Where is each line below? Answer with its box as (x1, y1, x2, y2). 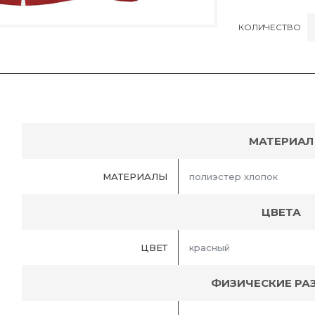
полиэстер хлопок (189, 171, 278, 183)
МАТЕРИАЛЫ (103, 171, 167, 183)
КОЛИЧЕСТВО (238, 21, 301, 32)
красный (189, 242, 230, 254)
